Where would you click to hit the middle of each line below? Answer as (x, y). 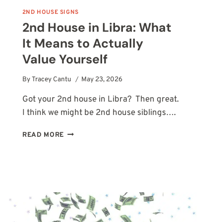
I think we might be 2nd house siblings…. (99, 113)
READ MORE (43, 135)
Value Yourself (65, 59)
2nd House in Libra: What (97, 28)
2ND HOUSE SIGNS (50, 12)
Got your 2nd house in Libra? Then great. (100, 100)
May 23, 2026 (102, 80)
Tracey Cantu (52, 80)
